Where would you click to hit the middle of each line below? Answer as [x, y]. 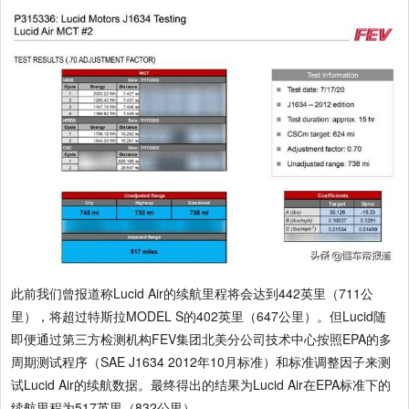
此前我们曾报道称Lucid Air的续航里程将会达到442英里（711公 [193, 293]
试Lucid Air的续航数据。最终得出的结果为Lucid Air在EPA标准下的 [201, 384]
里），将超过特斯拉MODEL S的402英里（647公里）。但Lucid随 [199, 315]
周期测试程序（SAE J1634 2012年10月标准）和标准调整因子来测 [201, 361]
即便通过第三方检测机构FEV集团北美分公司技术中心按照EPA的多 [202, 338]
